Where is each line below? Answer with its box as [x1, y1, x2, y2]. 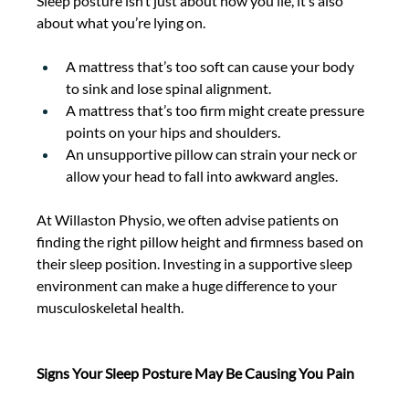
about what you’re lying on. [37, 14, 209, 32]
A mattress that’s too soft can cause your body [66, 58, 358, 76]
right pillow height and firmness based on [107, 233, 367, 251]
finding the [37, 233, 105, 251]
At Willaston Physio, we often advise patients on [37, 211, 342, 229]
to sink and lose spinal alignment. [66, 79, 275, 98]
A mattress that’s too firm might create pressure [66, 101, 368, 120]
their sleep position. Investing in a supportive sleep [37, 255, 356, 273]
